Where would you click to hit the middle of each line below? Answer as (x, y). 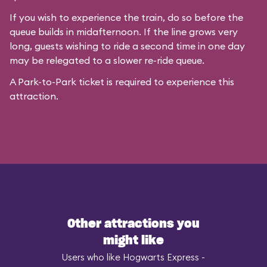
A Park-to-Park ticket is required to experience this (122, 82)
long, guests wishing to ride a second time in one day (127, 46)
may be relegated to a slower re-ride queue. (107, 60)
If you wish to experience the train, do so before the (126, 17)
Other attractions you (133, 224)
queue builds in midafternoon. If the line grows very (124, 32)
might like (133, 241)
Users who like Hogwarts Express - (133, 257)
